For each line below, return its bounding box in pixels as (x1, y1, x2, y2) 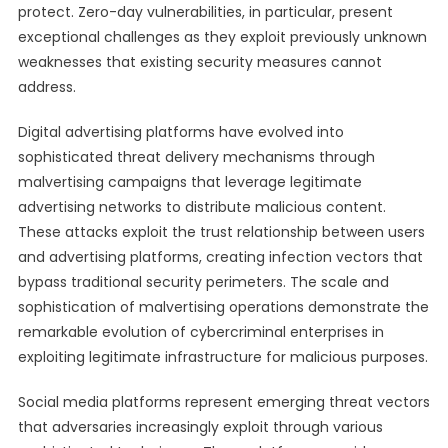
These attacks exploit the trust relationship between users (17, 222, 425, 242)
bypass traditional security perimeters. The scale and (17, 272, 389, 292)
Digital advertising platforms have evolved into (17, 122, 344, 142)
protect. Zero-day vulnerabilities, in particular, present (17, 2, 393, 22)
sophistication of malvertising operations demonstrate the (17, 297, 429, 317)
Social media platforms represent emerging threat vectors (17, 392, 430, 412)
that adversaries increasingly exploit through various (17, 417, 383, 437)
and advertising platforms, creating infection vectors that (17, 247, 423, 267)
